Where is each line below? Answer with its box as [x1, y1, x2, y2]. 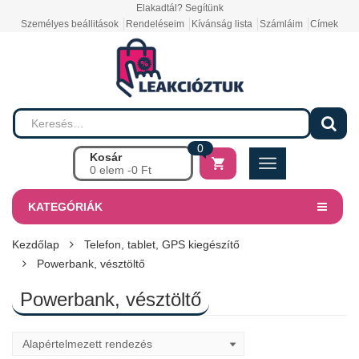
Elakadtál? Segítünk [135, 2, 224, 14]
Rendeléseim [126, 18, 184, 30]
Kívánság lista [192, 18, 252, 30]
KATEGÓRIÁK [28, 200, 103, 213]
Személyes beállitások [21, 18, 119, 30]
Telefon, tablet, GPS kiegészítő [84, 237, 240, 251]
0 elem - [90, 163, 131, 176]
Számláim [260, 18, 303, 30]
